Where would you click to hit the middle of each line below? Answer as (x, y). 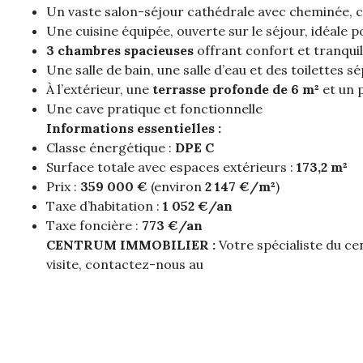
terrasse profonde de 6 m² (236, 89)
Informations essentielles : (134, 128)
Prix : (63, 186)
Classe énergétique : (111, 147)
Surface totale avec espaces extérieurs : (171, 167)
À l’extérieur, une (99, 89)
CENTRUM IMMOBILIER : (131, 244)
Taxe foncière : (94, 225)
